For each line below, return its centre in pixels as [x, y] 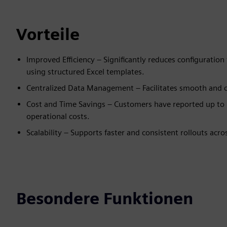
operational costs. [58, 116]
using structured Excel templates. [85, 72]
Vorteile [48, 34]
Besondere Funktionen [105, 198]
